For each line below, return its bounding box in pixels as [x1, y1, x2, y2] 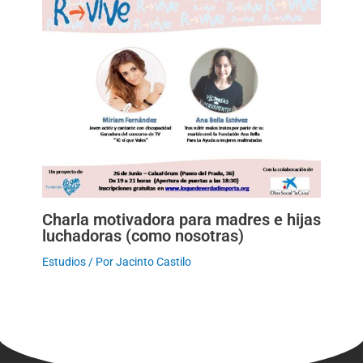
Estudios [41, 254, 86, 268]
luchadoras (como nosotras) [41, 225, 244, 246]
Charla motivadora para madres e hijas [41, 209, 321, 229]
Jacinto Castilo [115, 254, 191, 268]
